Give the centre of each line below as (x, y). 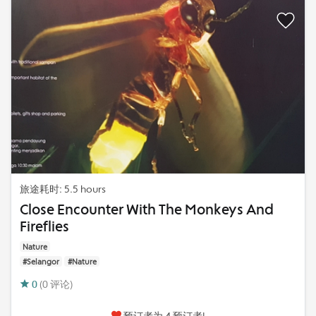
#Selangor (41, 261)
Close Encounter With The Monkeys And (147, 209)
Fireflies (44, 226)
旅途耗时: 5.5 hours (63, 189)
